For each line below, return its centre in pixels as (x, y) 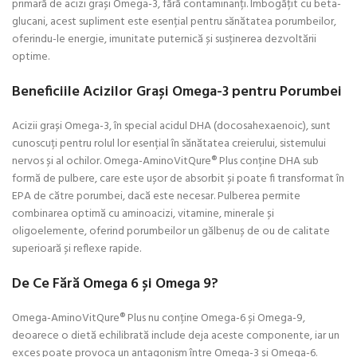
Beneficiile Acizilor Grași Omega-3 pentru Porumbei (177, 92)
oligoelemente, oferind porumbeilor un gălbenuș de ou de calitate (171, 231)
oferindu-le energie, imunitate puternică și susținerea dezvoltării (164, 39)
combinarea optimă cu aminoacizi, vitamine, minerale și (143, 214)
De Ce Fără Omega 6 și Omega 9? (115, 284)
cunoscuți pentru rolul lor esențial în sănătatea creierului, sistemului (169, 143)
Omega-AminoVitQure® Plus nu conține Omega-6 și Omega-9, (159, 318)
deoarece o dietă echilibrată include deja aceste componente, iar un (176, 335)
